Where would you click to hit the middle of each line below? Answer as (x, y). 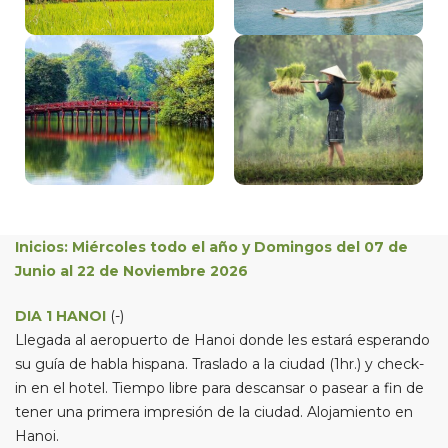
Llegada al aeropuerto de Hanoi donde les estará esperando (222, 340)
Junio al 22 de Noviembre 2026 (131, 271)
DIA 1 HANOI (60, 316)
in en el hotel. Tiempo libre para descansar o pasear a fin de (219, 388)
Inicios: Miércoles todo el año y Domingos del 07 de (211, 247)
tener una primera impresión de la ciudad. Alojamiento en (214, 412)
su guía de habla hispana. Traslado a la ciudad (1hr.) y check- (219, 364)
